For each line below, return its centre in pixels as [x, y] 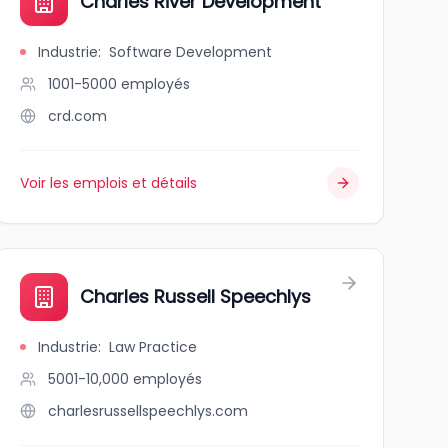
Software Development [190, 52]
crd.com [77, 116]
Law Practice [152, 347]
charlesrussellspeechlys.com [147, 411]
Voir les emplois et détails [108, 183]
